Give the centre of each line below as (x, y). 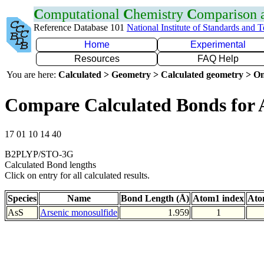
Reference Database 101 (80, 27)
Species (22, 198)
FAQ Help (218, 59)
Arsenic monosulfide (79, 212)
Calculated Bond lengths (50, 164)
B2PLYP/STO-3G (39, 154)
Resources (97, 59)
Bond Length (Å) (155, 198)
